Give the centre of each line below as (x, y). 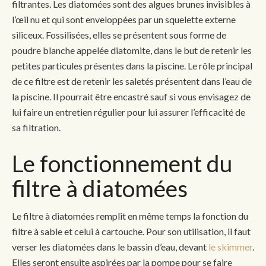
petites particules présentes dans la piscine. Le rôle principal (132, 65)
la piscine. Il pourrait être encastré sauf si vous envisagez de (131, 96)
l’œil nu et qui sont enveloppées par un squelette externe (124, 19)
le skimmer (230, 246)
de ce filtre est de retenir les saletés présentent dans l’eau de (132, 81)
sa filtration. (36, 127)
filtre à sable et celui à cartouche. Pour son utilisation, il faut (131, 231)
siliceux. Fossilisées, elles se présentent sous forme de (119, 34)
